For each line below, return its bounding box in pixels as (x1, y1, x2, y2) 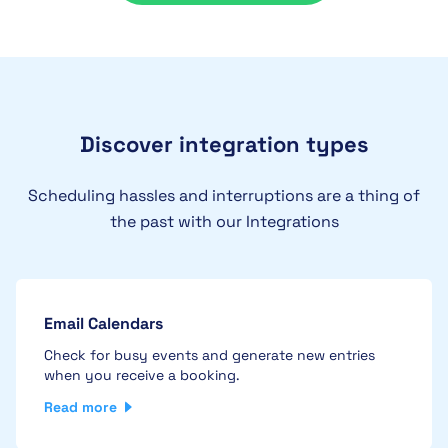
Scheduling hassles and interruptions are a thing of (28, 185, 420, 207)
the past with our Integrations (109, 211, 339, 233)
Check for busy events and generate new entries (44, 346, 375, 365)
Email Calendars (44, 313, 163, 335)
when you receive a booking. (44, 366, 240, 385)
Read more (44, 398, 117, 417)
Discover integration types (79, 130, 369, 159)
